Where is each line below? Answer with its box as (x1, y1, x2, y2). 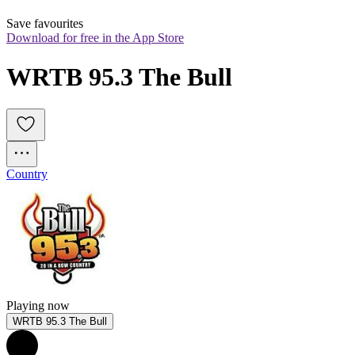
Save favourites (6, 17, 83, 31)
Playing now (6, 299, 70, 313)
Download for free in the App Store (6, 31, 184, 45)
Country (6, 167, 48, 181)
